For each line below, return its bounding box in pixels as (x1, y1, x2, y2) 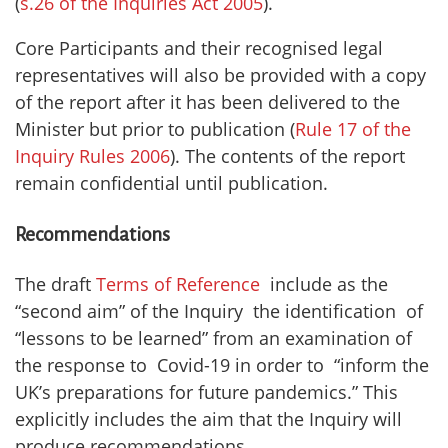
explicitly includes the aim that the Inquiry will (15, 406, 402, 431)
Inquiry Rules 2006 (15, 144, 170, 169)
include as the (260, 271, 398, 296)
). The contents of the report (170, 144, 405, 169)
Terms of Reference (96, 271, 260, 296)
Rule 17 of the (295, 117, 411, 142)
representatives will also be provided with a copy (15, 63, 426, 88)
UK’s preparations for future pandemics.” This (15, 379, 398, 404)
